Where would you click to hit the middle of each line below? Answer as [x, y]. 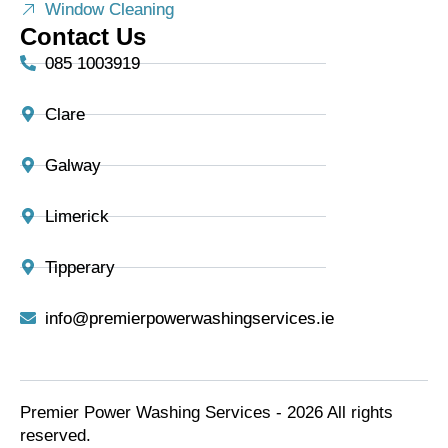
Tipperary [80, 267]
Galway [73, 165]
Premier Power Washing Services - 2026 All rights [206, 412]
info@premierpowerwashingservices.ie [189, 318]
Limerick [77, 216]
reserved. [55, 435]
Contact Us [83, 36]
